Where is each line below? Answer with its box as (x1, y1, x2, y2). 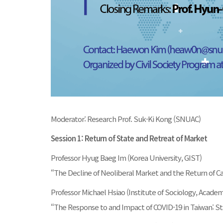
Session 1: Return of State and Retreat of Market (51, 133, 207, 143)
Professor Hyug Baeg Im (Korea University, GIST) (51, 152, 202, 163)
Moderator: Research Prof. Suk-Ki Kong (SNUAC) (51, 113, 201, 124)
